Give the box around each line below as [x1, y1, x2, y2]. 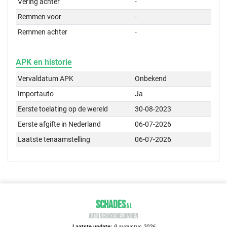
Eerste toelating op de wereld [18, 105, 108, 113]
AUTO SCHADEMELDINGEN [89, 212, 138, 221]
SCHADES [95, 198, 126, 212]
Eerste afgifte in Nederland [18, 120, 101, 129]
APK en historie [16, 57, 72, 67]
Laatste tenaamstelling [18, 135, 91, 144]
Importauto [18, 90, 54, 98]
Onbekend [135, 74, 167, 83]
